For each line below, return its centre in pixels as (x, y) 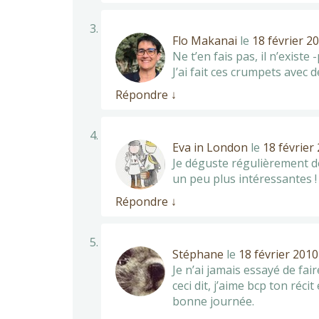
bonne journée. (213, 301)
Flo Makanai (205, 40)
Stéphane (198, 254)
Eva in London (210, 147)
